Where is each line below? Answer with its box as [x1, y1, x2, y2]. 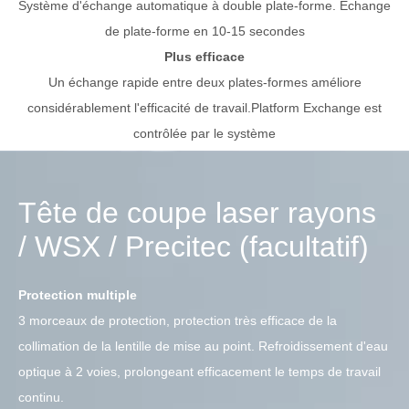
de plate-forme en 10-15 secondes [104, 23, 305, 38]
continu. [18, 389, 64, 404]
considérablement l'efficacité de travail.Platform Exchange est [27, 100, 382, 115]
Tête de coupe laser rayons [18, 195, 376, 229]
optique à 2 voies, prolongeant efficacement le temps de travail [18, 363, 381, 379]
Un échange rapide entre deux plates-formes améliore [47, 74, 362, 89]
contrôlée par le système [133, 125, 276, 141]
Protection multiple [18, 287, 137, 302]
